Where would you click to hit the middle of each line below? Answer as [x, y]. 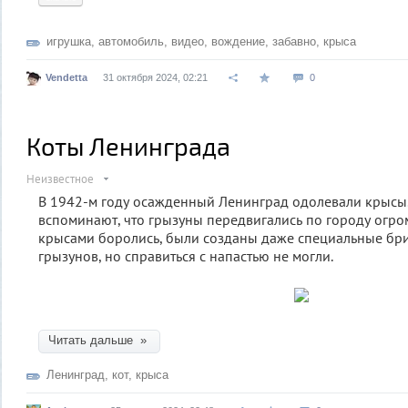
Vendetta [66, 77]
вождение [238, 41]
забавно [294, 41]
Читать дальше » [99, 340]
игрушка [69, 41]
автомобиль [131, 41]
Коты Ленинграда [128, 146]
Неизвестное [60, 179]
